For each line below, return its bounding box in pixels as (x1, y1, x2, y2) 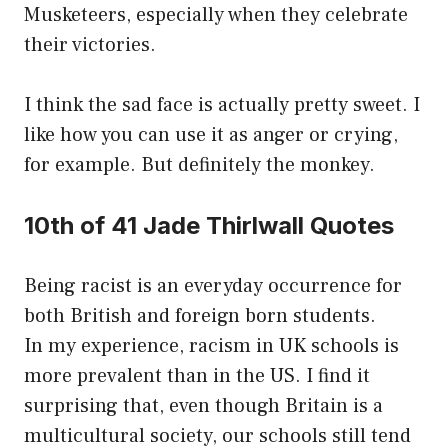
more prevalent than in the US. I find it (24, 363, 370, 390)
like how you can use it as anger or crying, (24, 122, 398, 149)
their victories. (24, 32, 156, 59)
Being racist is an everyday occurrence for (24, 273, 402, 300)
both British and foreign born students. (24, 303, 376, 330)
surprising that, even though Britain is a (24, 393, 383, 420)
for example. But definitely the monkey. (24, 152, 375, 179)
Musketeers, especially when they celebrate (24, 2, 408, 29)
